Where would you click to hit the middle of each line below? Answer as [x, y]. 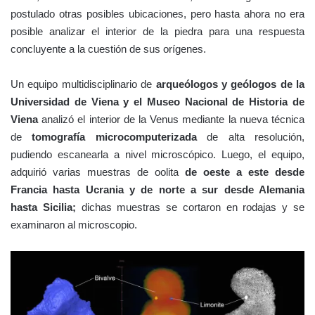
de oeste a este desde [245, 172]
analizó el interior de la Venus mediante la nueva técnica [171, 119]
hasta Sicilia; [46, 207]
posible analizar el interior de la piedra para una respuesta [157, 31]
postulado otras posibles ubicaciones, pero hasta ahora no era [157, 13]
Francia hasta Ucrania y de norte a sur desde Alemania [157, 189]
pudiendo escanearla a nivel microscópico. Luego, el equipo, [157, 154]
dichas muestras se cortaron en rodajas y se [193, 207]
